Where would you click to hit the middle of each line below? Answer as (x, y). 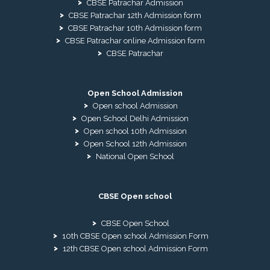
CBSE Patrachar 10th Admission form (135, 28)
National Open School (135, 157)
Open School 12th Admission (135, 144)
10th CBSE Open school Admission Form (135, 236)
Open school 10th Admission (135, 131)
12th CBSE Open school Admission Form (135, 249)
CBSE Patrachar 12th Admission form (135, 16)
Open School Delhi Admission (135, 119)
